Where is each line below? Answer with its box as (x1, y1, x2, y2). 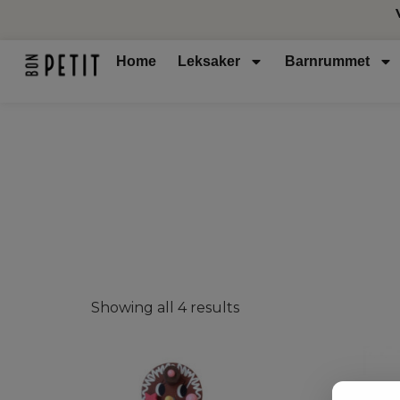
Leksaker (178, 54, 241, 70)
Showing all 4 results (91, 298, 239, 316)
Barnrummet (285, 54, 371, 70)
